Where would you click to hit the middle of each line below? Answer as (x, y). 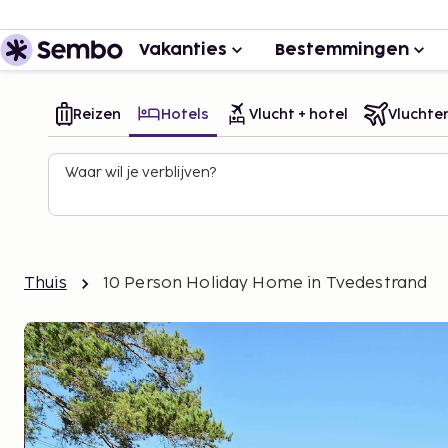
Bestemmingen (342, 50)
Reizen (97, 114)
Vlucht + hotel (298, 114)
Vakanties (183, 50)
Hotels (185, 114)
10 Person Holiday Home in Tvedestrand (265, 283)
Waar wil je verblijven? (140, 172)
